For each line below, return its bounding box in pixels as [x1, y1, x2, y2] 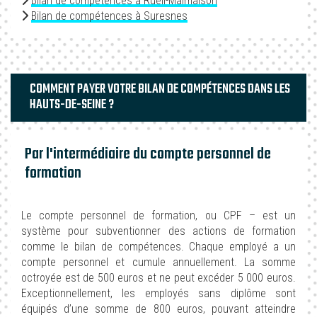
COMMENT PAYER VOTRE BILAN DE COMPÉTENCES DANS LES [30, 79, 290, 100]
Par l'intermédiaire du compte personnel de [25, 141, 271, 167]
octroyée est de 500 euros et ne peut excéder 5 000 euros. [21, 270, 296, 284]
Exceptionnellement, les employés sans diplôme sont [21, 286, 296, 300]
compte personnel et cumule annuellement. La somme [21, 255, 296, 269]
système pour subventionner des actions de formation [21, 224, 296, 238]
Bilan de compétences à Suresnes [31, 9, 188, 23]
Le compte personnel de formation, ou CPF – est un [21, 208, 296, 222]
